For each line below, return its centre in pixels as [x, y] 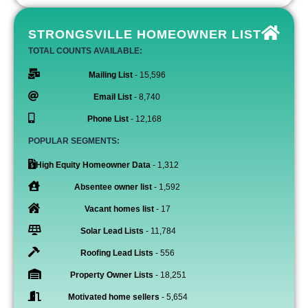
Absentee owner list [113, 187]
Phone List [108, 119]
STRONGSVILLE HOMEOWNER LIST [145, 34]
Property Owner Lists [111, 275]
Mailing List [111, 75]
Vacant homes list [119, 209]
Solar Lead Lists [112, 231]
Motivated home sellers [114, 297]
